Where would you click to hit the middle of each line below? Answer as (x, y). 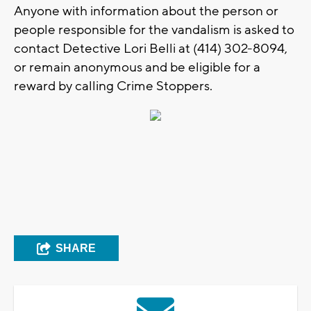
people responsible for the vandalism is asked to (154, 30)
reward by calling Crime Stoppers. (113, 86)
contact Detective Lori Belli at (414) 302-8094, (151, 49)
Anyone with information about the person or (146, 11)
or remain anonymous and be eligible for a (137, 68)
